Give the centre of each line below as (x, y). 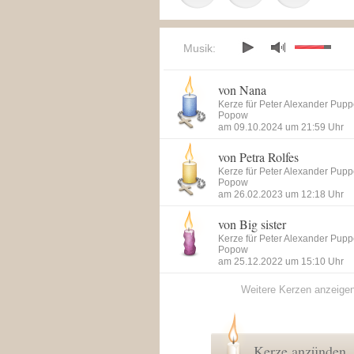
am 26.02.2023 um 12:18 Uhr (281, 194)
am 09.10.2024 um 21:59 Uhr (281, 127)
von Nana (242, 90)
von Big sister (252, 224)
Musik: (200, 48)
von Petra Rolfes (258, 157)
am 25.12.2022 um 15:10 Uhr (281, 262)
